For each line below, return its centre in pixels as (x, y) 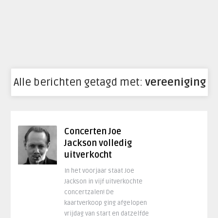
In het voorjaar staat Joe (100, 171)
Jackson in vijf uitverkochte (104, 182)
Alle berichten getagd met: (79, 82)
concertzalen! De (89, 192)
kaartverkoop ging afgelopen (106, 203)
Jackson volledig (98, 143)
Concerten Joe (93, 131)
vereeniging (175, 82)
